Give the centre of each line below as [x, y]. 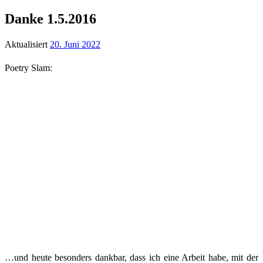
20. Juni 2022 [75, 44]
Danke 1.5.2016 [50, 18]
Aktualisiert [27, 44]
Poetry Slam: [28, 68]
